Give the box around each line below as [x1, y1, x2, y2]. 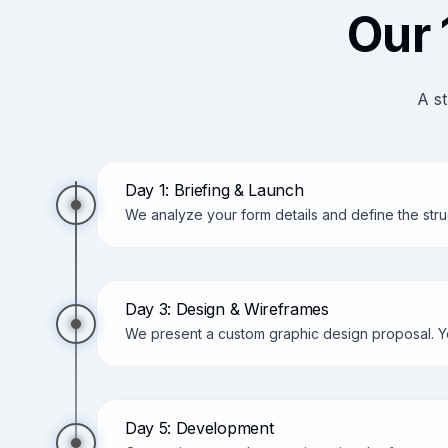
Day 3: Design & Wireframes [125, 299, 329, 319]
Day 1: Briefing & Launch [125, 180, 304, 200]
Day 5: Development [125, 418, 274, 438]
